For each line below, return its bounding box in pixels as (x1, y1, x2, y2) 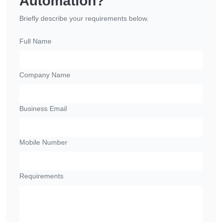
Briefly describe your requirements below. (19, 14, 149, 23)
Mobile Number (19, 138, 67, 147)
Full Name (19, 37, 52, 46)
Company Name (19, 71, 70, 79)
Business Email (19, 105, 67, 113)
